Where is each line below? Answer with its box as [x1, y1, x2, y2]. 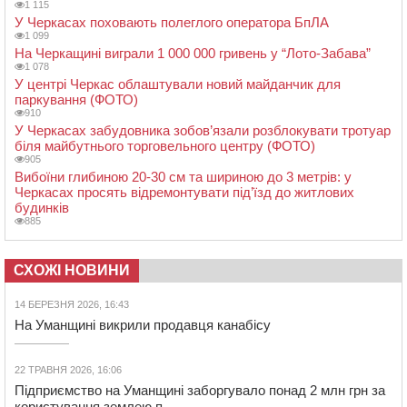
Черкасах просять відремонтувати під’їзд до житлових [15, 184, 354, 200]
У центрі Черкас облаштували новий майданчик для [15, 75, 341, 92]
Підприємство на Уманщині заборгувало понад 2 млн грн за [15, 382, 385, 398]
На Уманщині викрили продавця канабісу [15, 316, 271, 333]
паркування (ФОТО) [15, 91, 138, 107]
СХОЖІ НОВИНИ [14, 262, 130, 278]
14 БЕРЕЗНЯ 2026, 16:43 [15, 298, 129, 310]
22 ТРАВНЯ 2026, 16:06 [15, 363, 122, 375]
